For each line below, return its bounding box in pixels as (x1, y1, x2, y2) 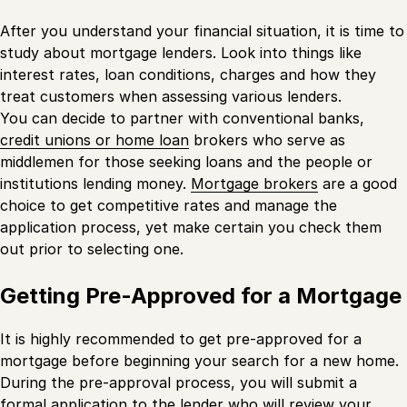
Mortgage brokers (191, 174, 318, 194)
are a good (318, 174, 397, 194)
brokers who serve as (189, 131, 345, 150)
